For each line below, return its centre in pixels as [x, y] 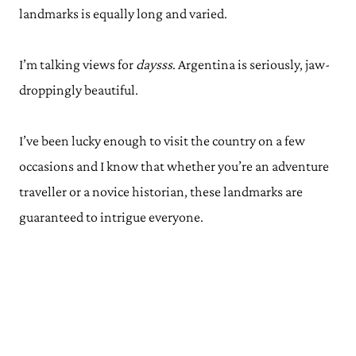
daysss [154, 64]
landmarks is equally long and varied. [124, 14]
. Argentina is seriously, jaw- [251, 64]
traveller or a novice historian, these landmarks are [161, 192]
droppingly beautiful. [79, 90]
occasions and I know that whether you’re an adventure [174, 166]
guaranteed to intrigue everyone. [111, 217]
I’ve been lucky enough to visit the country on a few [162, 141]
